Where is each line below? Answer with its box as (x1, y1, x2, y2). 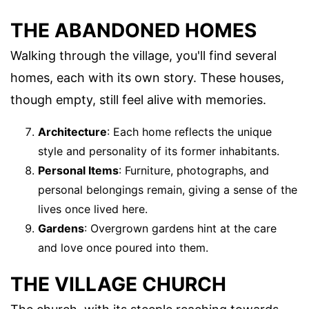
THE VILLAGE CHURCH (10, 272, 226, 297)
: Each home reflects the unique (107, 124, 272, 139)
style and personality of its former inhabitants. (38, 143, 279, 158)
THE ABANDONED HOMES (10, 18, 257, 42)
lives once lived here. (38, 201, 148, 216)
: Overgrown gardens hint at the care (84, 221, 277, 235)
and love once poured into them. (38, 240, 208, 255)
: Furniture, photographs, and (119, 163, 269, 177)
